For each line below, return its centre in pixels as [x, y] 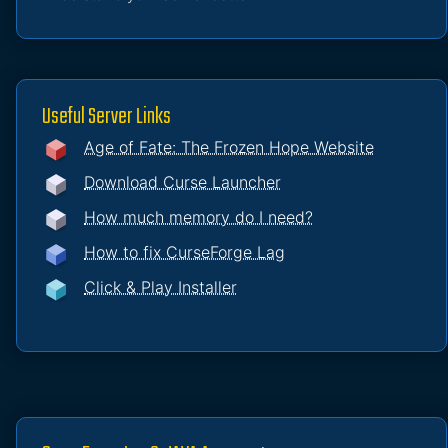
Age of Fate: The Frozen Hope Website [229, 147]
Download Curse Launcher [182, 182]
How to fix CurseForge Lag [184, 252]
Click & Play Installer [160, 287]
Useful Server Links [106, 117]
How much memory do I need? [198, 217]
